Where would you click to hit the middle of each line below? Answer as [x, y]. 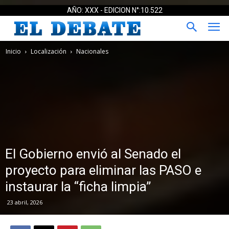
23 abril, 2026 [25, 202]
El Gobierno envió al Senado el [93, 154]
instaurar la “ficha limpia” [78, 186]
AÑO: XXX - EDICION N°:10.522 [114, 10]
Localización [49, 51]
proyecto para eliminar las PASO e [103, 170]
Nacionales [92, 51]
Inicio [13, 51]
